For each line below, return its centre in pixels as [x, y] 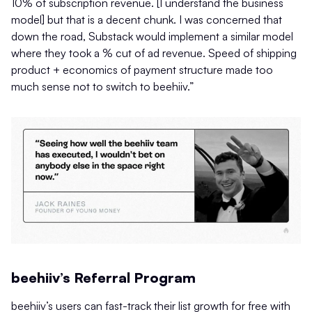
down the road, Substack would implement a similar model [152, 36]
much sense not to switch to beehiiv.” [102, 86]
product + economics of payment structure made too [142, 69]
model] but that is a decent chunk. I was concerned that [147, 19]
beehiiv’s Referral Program [103, 277]
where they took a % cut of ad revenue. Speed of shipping [154, 53]
